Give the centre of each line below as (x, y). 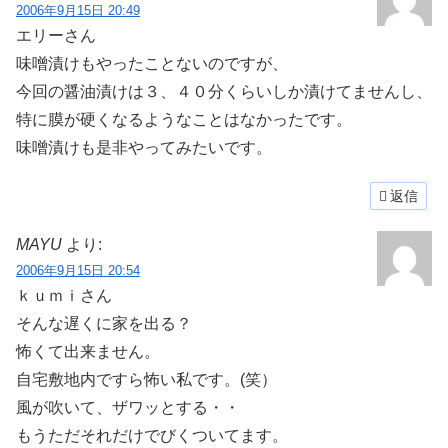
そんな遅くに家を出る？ (104, 324)
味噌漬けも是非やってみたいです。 (144, 147)
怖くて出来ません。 (88, 352)
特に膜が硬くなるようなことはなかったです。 (184, 119)
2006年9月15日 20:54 (78, 271)
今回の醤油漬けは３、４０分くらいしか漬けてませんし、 (224, 91)
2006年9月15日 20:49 (78, 10)
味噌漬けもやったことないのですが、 (152, 63)
